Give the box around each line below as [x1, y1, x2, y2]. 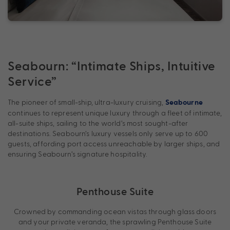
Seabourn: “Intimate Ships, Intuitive [8, 58, 216, 73]
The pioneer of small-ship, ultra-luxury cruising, [8, 98, 165, 107]
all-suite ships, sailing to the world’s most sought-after [8, 119, 188, 128]
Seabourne [165, 98, 203, 108]
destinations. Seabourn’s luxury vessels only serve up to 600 [8, 129, 208, 138]
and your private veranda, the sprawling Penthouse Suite [18, 217, 212, 226]
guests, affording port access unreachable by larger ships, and [8, 139, 220, 148]
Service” [8, 73, 57, 89]
